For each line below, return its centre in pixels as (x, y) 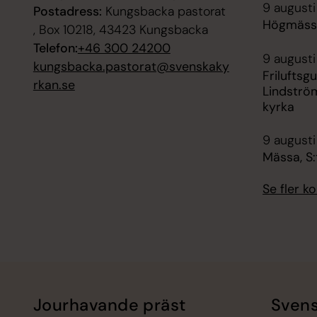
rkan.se (54, 85)
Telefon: (55, 48)
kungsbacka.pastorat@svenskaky (131, 67)
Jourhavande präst (109, 305)
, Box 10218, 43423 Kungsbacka (120, 30)
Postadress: (67, 12)
